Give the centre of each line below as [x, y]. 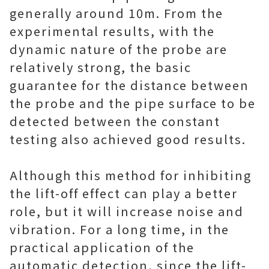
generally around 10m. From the [116, 13]
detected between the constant [115, 121]
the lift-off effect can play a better [124, 193]
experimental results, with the [112, 31]
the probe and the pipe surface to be [133, 103]
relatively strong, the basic [101, 67]
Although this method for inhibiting [131, 175]
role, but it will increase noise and [127, 211]
